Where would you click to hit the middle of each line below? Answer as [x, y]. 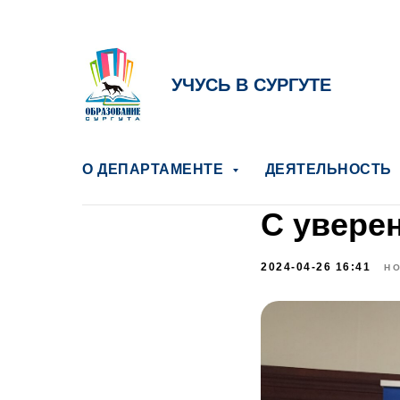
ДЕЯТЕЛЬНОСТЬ [330, 169]
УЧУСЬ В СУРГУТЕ [251, 85]
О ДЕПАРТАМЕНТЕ [155, 169]
